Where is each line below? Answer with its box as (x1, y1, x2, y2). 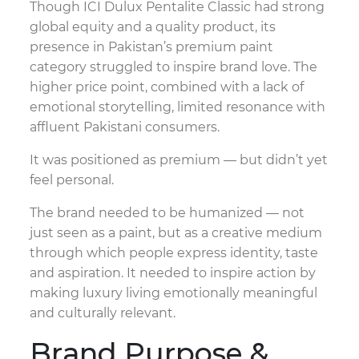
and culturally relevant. (30, 305, 176, 321)
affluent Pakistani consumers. (30, 119, 220, 135)
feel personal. (30, 172, 115, 188)
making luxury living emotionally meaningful (30, 285, 318, 301)
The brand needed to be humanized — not (30, 205, 305, 221)
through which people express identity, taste (30, 245, 319, 261)
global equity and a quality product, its (30, 19, 276, 35)
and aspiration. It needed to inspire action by (30, 265, 317, 281)
